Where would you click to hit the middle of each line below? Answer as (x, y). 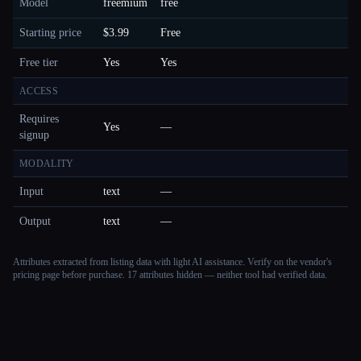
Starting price (50, 33)
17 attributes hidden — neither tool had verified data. (226, 275)
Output (35, 222)
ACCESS (39, 91)
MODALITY (47, 164)
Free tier (39, 63)
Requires (39, 119)
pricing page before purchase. (69, 275)
